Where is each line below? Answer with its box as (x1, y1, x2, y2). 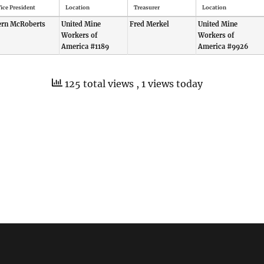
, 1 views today (136, 77, 203, 90)
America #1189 (61, 42, 109, 51)
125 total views (62, 77, 136, 90)
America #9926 (197, 42, 248, 51)
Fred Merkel (129, 19, 169, 28)
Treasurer (133, 4, 160, 11)
